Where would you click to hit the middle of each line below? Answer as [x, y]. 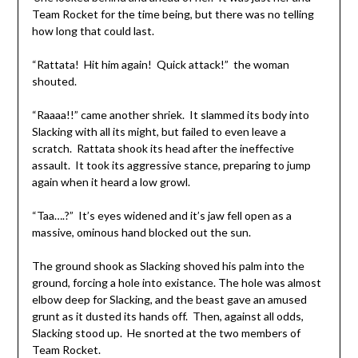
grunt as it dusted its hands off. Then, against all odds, [167, 316]
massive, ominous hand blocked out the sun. [141, 232]
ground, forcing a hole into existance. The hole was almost [176, 282]
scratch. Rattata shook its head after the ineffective [163, 148]
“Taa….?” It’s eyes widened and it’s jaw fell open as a [161, 215]
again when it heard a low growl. [111, 181]
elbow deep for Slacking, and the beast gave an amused [169, 299]
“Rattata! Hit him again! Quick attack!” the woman [160, 64]
